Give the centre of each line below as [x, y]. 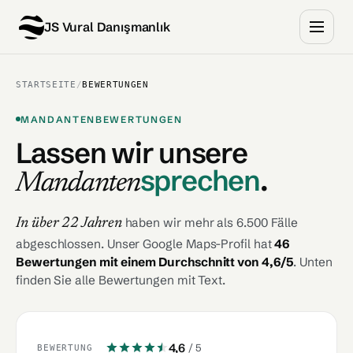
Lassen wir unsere [132, 152]
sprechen [200, 180]
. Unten [313, 262]
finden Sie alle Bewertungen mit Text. [121, 280]
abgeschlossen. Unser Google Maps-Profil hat [145, 243]
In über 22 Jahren [69, 223]
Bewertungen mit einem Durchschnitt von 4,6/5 [155, 262]
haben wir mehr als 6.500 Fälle [210, 222]
